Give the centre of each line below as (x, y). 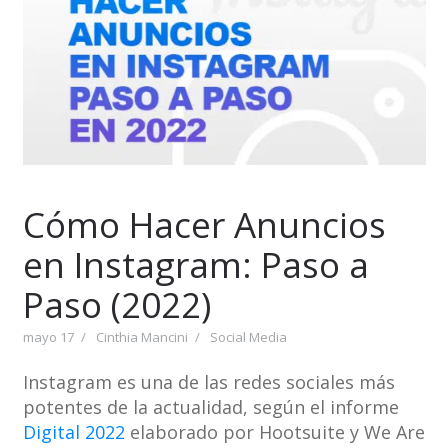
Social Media (248, 337)
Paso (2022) (116, 305)
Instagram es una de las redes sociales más (208, 382)
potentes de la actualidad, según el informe (210, 407)
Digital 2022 (73, 432)
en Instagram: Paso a (195, 265)
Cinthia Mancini (141, 337)
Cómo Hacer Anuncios (204, 225)
